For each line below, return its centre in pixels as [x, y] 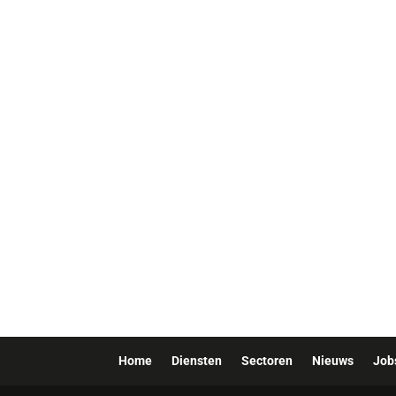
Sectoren [267, 360]
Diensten [197, 360]
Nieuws [333, 360]
